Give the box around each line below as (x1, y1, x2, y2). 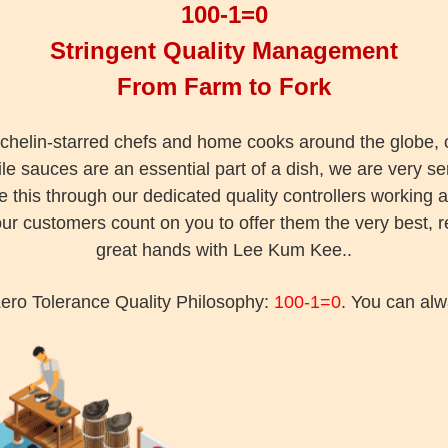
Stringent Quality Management (50, 37, 398, 64)
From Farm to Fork (117, 73, 331, 100)
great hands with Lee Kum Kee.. (96, 240, 352, 260)
